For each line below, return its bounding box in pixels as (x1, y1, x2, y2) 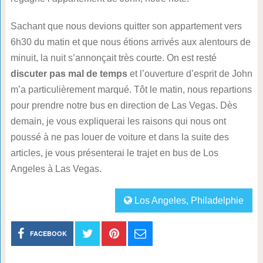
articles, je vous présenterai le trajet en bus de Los (10, 148, 218, 159)
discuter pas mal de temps (10, 69, 127, 79)
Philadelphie (191, 195, 244, 206)
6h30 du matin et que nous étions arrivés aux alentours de (10, 37, 251, 48)
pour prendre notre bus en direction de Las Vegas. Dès (10, 100, 237, 111)
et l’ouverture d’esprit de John (127, 69, 252, 79)
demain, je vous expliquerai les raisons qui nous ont (10, 116, 226, 127)
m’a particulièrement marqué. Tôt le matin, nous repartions (10, 85, 252, 95)
